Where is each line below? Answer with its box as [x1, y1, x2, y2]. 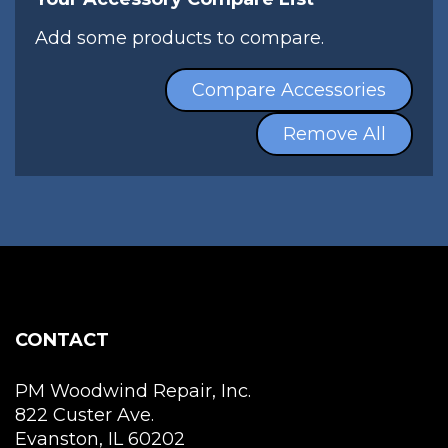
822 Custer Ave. [15, 404, 154, 426]
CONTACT [15, 329, 109, 351]
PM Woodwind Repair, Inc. [15, 380, 251, 402]
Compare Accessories [192, 79, 386, 101]
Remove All [283, 123, 386, 145]
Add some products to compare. [35, 27, 324, 49]
